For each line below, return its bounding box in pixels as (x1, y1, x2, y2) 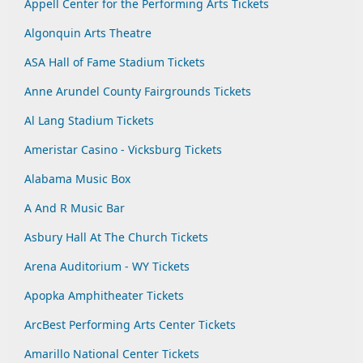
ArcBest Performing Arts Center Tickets (24, 317, 236, 332)
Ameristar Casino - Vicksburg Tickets (24, 142, 222, 157)
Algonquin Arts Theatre (24, 25, 152, 41)
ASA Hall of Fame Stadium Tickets (24, 54, 205, 70)
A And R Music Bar (24, 200, 125, 216)
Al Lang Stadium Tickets (24, 113, 154, 128)
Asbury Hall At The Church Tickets (24, 229, 208, 245)
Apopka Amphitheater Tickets (24, 288, 184, 303)
